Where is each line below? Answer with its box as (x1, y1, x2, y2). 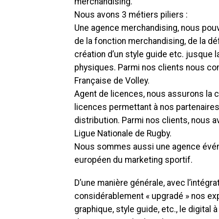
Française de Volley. (74, 76, 150, 86)
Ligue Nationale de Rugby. (74, 129, 172, 138)
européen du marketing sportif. (74, 155, 193, 165)
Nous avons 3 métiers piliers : (74, 10, 188, 20)
